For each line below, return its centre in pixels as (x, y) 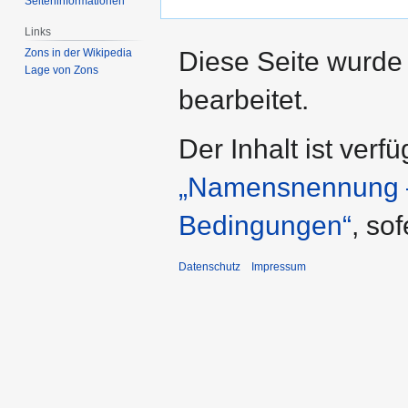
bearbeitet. (244, 99)
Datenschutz (209, 266)
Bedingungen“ (265, 225)
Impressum (279, 266)
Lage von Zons (62, 71)
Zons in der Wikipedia (79, 53)
